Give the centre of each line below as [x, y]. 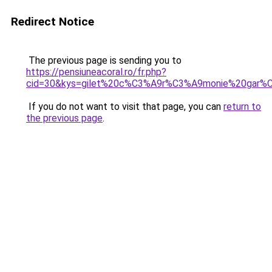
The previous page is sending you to [104, 60]
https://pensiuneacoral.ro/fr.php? [96, 72]
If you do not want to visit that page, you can [125, 107]
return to [242, 107]
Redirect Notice [53, 22]
